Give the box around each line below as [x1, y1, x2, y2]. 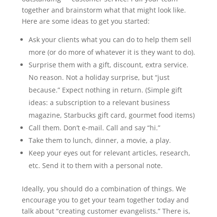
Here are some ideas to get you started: [21, 16, 150, 26]
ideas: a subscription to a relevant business [28, 98, 170, 107]
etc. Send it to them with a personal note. [28, 161, 163, 170]
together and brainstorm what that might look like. [21, 5, 186, 15]
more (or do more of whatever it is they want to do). [28, 47, 195, 57]
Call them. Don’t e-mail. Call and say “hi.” [28, 123, 160, 132]
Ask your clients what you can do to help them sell [28, 35, 191, 44]
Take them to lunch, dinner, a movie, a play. [28, 136, 171, 145]
